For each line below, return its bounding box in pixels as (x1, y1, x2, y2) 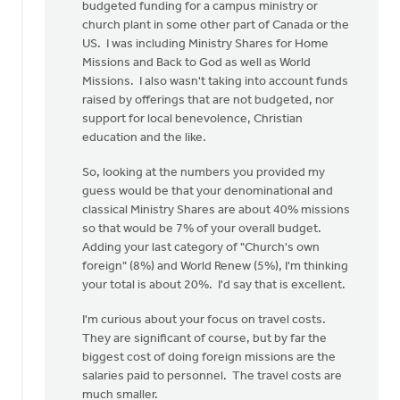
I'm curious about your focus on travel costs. (82, 313, 329, 327)
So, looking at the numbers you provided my (82, 166, 325, 179)
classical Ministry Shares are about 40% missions (82, 204, 350, 217)
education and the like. (82, 131, 209, 145)
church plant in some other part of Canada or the (82, 19, 349, 32)
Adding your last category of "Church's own (82, 241, 320, 254)
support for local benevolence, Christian (82, 112, 303, 126)
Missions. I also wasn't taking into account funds (82, 75, 348, 88)
